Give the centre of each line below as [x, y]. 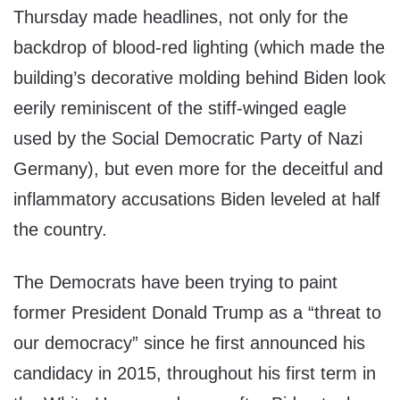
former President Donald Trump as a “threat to [197, 313]
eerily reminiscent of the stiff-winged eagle [180, 108]
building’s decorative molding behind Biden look [200, 78]
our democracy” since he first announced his [189, 343]
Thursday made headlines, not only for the [181, 17]
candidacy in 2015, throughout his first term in [195, 374]
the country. [60, 230]
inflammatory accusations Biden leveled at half [197, 200]
